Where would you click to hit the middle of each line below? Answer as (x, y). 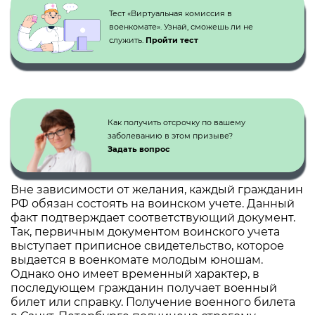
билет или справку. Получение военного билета (153, 302)
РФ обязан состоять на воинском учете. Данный (153, 204)
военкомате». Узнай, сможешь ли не (181, 27)
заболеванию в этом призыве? (170, 136)
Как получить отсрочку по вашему (176, 122)
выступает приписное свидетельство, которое (147, 246)
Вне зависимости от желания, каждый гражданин (157, 189)
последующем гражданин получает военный (144, 288)
